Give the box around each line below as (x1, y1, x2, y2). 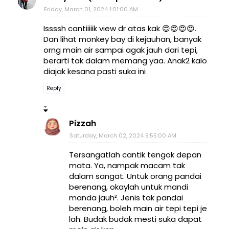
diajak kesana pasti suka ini (43, 65, 146, 77)
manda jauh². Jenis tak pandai (69, 192, 183, 203)
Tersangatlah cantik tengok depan (69, 149, 201, 160)
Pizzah (69, 117, 96, 129)
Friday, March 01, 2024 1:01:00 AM (44, 5, 138, 13)
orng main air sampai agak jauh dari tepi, (43, 44, 198, 55)
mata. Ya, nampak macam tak (69, 159, 185, 171)
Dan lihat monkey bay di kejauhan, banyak (43, 33, 201, 44)
